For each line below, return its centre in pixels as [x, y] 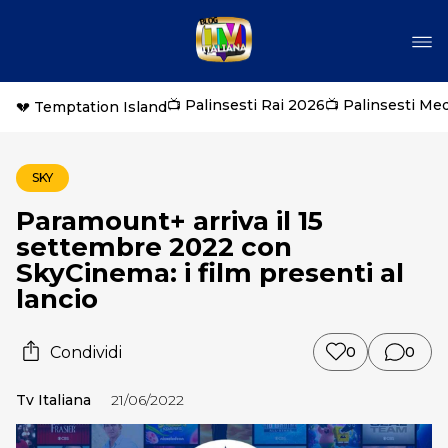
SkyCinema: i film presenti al [210, 273]
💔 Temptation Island [91, 107]
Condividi [86, 352]
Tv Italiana [53, 400]
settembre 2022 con [154, 247]
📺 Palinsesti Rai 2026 [246, 105]
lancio [57, 299]
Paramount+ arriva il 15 [169, 221]
